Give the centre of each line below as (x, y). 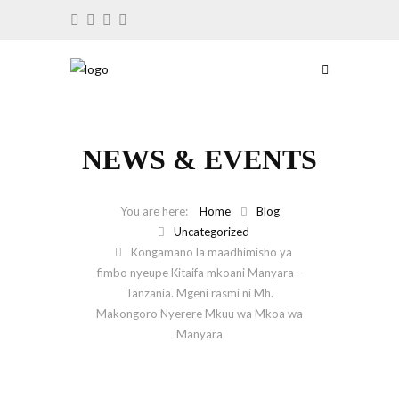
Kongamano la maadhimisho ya (211, 252)
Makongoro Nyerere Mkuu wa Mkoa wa (199, 313)
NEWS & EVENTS (199, 159)
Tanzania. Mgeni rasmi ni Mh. (199, 293)
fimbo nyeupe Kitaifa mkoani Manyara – (199, 273)
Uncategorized (211, 232)
